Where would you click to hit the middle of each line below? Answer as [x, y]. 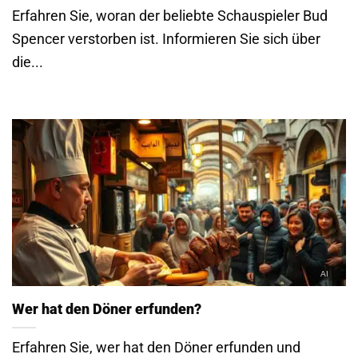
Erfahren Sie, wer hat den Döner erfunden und [156, 348]
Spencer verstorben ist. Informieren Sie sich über [166, 38]
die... [28, 62]
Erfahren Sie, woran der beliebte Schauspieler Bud [170, 15]
